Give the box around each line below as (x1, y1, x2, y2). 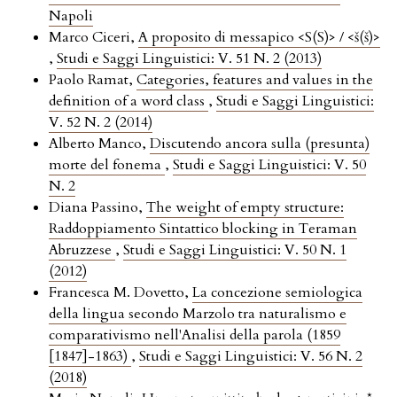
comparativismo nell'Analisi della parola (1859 (49, 324, 340, 345)
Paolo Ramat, (49, 69, 136, 90)
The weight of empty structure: (146, 197, 344, 217)
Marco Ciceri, (49, 27, 138, 47)
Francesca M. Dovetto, (49, 282, 192, 302)
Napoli (49, 5, 93, 26)
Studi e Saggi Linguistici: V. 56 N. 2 (139, 346, 362, 366)
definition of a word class (49, 90, 208, 111)
